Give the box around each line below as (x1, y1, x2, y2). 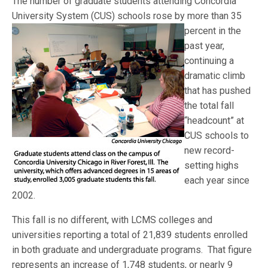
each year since (184, 175, 250, 186)
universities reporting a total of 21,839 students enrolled (12, 229, 248, 240)
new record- (184, 145, 235, 156)
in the (218, 25, 242, 36)
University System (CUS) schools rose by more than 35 (12, 10, 242, 22)
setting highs (184, 160, 239, 171)
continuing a (184, 55, 234, 66)
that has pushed (184, 85, 251, 96)
